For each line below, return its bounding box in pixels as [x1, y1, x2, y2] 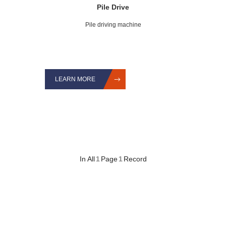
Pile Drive [97, 3, 129, 11]
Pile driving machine [85, 21, 141, 28]
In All [79, 155, 95, 163]
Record [123, 155, 147, 163]
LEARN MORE [55, 76, 95, 83]
